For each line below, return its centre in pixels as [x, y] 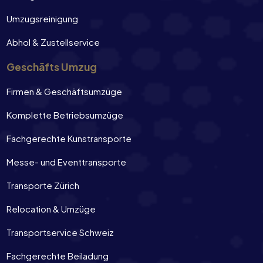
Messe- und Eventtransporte [66, 161]
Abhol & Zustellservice [53, 42]
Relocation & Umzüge [51, 208]
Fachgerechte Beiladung [57, 255]
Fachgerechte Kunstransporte [69, 138]
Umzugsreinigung [42, 18]
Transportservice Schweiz [60, 232]
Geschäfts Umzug [51, 67]
